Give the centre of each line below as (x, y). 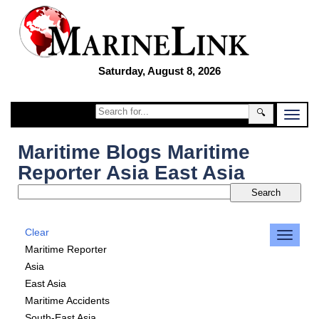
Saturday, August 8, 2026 (159, 71)
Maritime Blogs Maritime (134, 152)
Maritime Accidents (67, 300)
